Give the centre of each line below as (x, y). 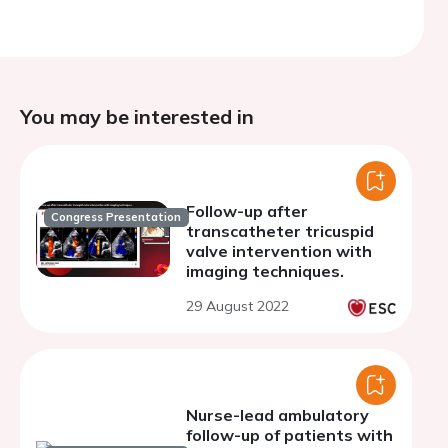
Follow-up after (247, 211)
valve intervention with (279, 251)
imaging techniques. (265, 271)
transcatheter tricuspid (280, 231)
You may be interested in (137, 116)
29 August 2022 (237, 306)
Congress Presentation (116, 217)
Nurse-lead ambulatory (277, 415)
